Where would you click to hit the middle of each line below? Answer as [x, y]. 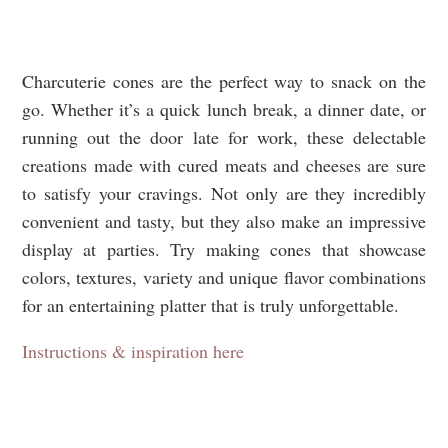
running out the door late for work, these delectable [224, 136]
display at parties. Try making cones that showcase [224, 248]
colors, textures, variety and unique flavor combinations [224, 276]
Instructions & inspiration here [133, 350]
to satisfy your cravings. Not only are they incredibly [224, 192]
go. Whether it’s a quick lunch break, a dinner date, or [224, 108]
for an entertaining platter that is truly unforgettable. [210, 304]
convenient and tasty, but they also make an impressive [224, 220]
